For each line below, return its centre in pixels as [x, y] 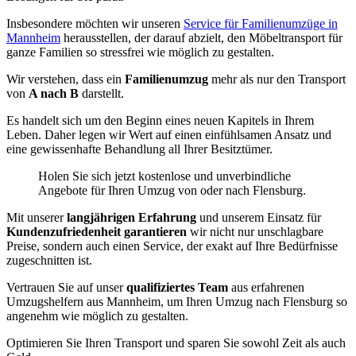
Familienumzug [168, 79]
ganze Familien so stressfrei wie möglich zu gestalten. [140, 52]
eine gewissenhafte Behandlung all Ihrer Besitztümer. [139, 149]
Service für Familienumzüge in [261, 24]
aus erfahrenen [268, 288]
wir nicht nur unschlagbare [255, 232]
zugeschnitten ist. [49, 261]
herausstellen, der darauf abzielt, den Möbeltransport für [201, 38]
